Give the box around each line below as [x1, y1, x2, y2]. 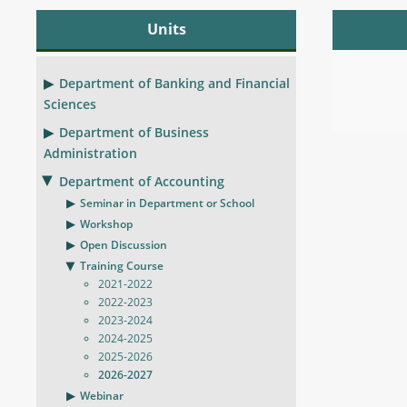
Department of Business [59, 124, 209, 141]
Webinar [80, 388, 124, 403]
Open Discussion [80, 237, 167, 253]
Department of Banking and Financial [59, 74, 290, 92]
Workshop [80, 216, 133, 232]
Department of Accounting [59, 173, 224, 190]
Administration [44, 144, 137, 162]
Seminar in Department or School [80, 195, 254, 211]
